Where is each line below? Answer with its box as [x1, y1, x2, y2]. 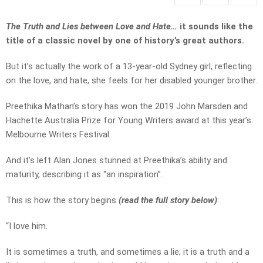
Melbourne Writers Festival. [6, 129, 111, 140]
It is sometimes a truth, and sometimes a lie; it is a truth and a [6, 247, 249, 258]
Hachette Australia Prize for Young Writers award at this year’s [6, 115, 251, 126]
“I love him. [6, 221, 48, 232]
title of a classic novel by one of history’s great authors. [6, 35, 244, 46]
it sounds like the [180, 21, 253, 32]
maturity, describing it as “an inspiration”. [6, 169, 163, 180]
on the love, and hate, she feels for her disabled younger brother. [6, 75, 257, 86]
